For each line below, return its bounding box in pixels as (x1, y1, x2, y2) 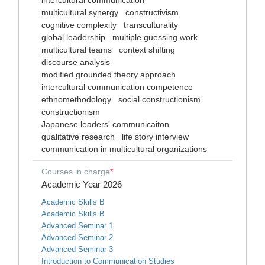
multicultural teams (41, 45, 112, 54)
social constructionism (118, 95, 201, 104)
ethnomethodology (41, 95, 111, 104)
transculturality (124, 20, 178, 30)
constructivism (125, 8, 179, 17)
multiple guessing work (112, 33, 198, 42)
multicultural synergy (41, 8, 118, 17)
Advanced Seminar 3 (41, 245, 113, 254)
